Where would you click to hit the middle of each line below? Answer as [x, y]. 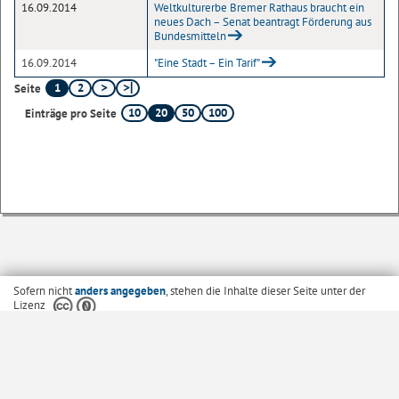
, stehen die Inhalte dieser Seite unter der [265, 291]
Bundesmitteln [190, 36]
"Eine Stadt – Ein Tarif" [207, 63]
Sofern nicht [44, 291]
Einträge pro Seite [71, 113]
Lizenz [29, 305]
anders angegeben [120, 291]
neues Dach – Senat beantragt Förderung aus [263, 22]
